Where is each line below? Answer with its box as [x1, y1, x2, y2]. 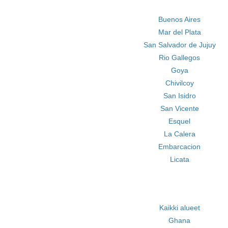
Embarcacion [158, 142, 201, 151]
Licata [169, 155, 189, 163]
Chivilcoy [165, 79, 194, 87]
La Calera [163, 130, 195, 138]
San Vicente [160, 104, 199, 112]
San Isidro [163, 92, 196, 100]
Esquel [168, 117, 191, 125]
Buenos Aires [158, 15, 201, 23]
